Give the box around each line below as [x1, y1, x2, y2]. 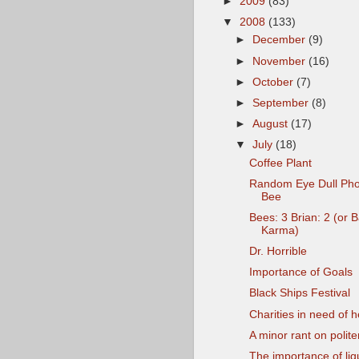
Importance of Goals [248, 266, 353, 279]
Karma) [260, 224, 299, 236]
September [252, 96, 313, 109]
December [252, 34, 309, 46]
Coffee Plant [248, 156, 312, 169]
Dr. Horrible [248, 245, 307, 258]
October [252, 75, 297, 88]
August [252, 117, 292, 130]
